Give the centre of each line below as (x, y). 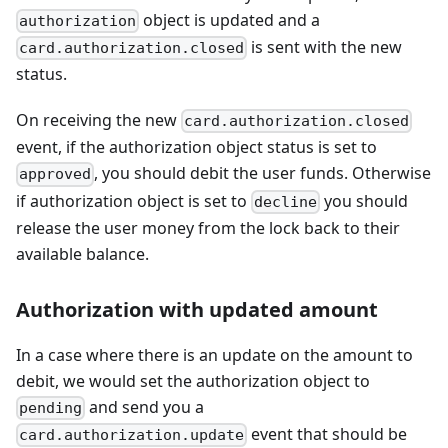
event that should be (327, 433)
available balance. (82, 253)
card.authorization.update (132, 435)
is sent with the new (325, 46)
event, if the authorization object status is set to (196, 147)
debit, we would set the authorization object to (193, 380)
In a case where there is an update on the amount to (214, 354)
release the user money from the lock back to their (208, 227)
